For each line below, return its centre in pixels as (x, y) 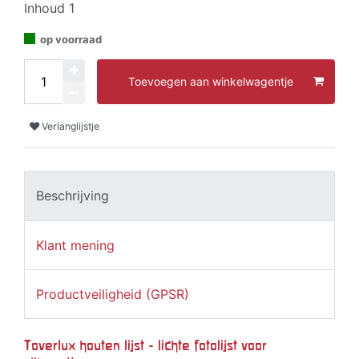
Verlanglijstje (71, 126)
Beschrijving (73, 196)
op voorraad (71, 39)
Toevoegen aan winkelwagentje (211, 82)
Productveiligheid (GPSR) (113, 294)
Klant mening (75, 245)
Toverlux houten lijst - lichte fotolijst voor (145, 345)
